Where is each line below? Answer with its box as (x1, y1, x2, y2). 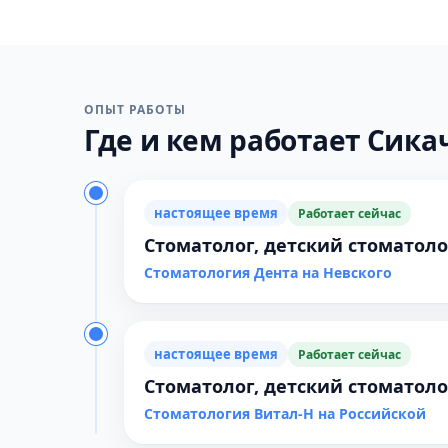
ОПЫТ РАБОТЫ (84, 101, 186, 118)
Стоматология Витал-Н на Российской (144, 404, 426, 423)
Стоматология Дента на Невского (144, 263, 392, 282)
